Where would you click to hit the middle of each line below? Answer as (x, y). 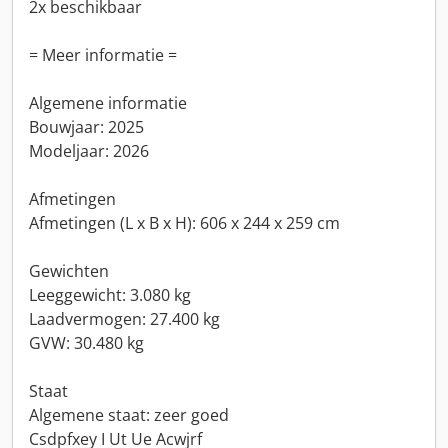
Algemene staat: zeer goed (129, 415)
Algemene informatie (108, 103)
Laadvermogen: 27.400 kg (124, 319)
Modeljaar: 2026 (89, 151)
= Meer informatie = (103, 55)
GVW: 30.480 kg (86, 343)
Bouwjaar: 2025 (86, 127)
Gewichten (69, 271)
